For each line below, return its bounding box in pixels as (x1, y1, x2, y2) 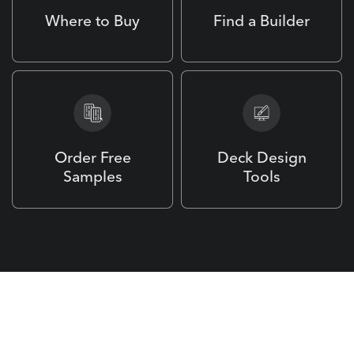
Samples (62, 166, 122, 186)
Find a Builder (213, 10, 310, 30)
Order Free (54, 147, 131, 167)
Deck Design (217, 147, 307, 167)
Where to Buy (45, 10, 140, 30)
